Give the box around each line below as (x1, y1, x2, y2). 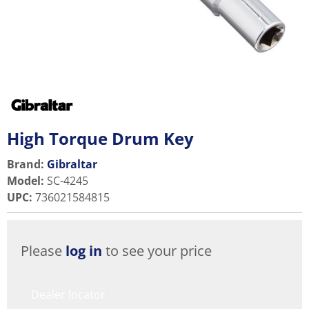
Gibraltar (47, 157, 97, 172)
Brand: (7, 157, 44, 172)
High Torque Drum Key (7, 127, 194, 150)
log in (66, 241, 102, 261)
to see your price (102, 241, 212, 261)
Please (21, 241, 66, 261)
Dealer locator (31, 287, 106, 303)
